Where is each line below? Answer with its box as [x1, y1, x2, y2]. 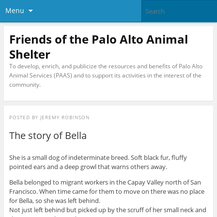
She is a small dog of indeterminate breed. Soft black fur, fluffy [9, 153, 187, 162]
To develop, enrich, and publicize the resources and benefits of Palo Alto [9, 62, 202, 70]
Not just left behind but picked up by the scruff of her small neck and [9, 205, 206, 215]
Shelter [9, 46, 50, 62]
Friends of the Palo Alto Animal [9, 31, 188, 47]
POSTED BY [9, 114, 40, 121]
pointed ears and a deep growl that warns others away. [9, 162, 167, 171]
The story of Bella [9, 129, 87, 142]
